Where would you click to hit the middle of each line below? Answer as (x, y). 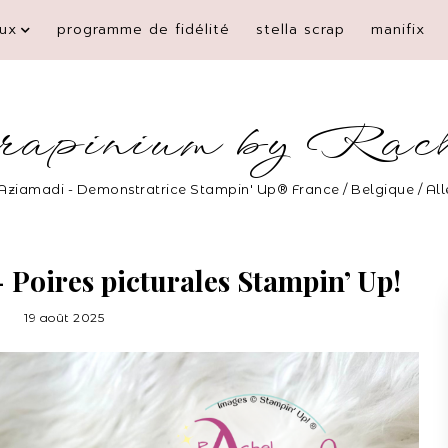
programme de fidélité (143, 29)
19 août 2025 (64, 317)
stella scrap (300, 29)
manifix (398, 29)
